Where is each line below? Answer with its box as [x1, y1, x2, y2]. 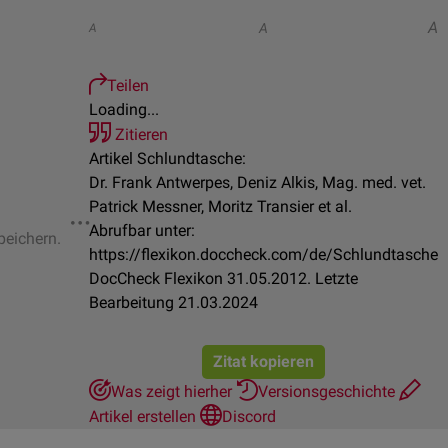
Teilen [107, 76, 149, 95]
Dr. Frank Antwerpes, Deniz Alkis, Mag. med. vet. [89, 173, 426, 192]
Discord [222, 407, 276, 426]
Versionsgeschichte [258, 382, 399, 401]
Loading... [89, 100, 159, 119]
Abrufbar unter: [89, 221, 195, 240]
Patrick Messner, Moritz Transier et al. [89, 197, 352, 216]
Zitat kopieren [213, 352, 314, 371]
